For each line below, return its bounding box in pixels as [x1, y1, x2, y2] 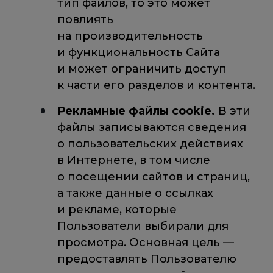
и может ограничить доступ [57, 62, 227, 76]
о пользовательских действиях [57, 136, 243, 151]
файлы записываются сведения [57, 120, 246, 134]
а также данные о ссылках [57, 186, 213, 200]
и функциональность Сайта [57, 46, 220, 60]
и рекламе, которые [57, 202, 177, 216]
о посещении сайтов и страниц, [57, 169, 250, 183]
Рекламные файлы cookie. [57, 104, 215, 118]
